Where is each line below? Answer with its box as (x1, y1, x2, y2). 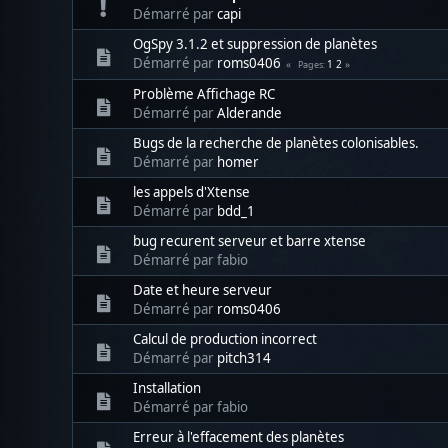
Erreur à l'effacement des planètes (133, 427, 344, 446)
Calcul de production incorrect (133, 329, 317, 348)
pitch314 (217, 348, 271, 367)
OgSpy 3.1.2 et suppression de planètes (133, 34, 377, 53)
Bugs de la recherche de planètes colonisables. (133, 133, 419, 152)
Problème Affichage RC (133, 84, 275, 103)
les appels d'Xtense (133, 182, 250, 201)
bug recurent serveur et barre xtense (133, 231, 366, 250)
